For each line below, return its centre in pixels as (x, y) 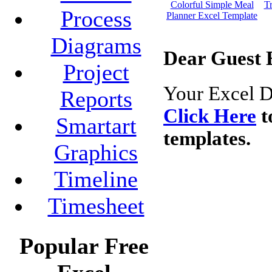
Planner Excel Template (212, 15)
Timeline (96, 179)
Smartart (96, 126)
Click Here (210, 116)
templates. (207, 139)
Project (96, 73)
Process (96, 19)
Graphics (96, 153)
